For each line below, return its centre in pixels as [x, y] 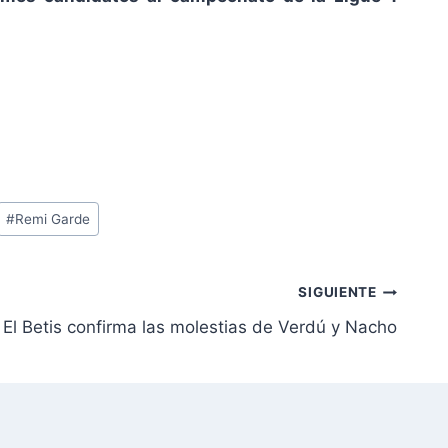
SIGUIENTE [337, 292]
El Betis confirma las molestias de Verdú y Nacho [200, 326]
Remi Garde [52, 218]
